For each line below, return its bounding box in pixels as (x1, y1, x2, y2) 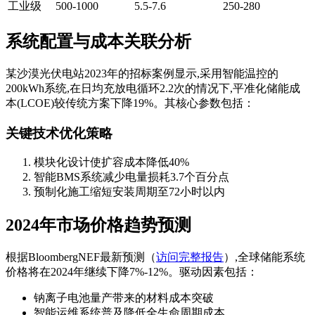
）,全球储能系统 (224, 251, 305, 264)
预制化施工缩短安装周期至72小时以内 (34, 186, 225, 198)
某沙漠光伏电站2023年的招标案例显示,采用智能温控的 (6, 67, 278, 79)
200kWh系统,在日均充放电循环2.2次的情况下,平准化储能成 (6, 82, 300, 94)
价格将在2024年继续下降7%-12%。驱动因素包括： (6, 266, 258, 278)
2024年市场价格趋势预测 (6, 216, 191, 235)
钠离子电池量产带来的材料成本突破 (34, 292, 214, 304)
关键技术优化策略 (6, 125, 112, 141)
